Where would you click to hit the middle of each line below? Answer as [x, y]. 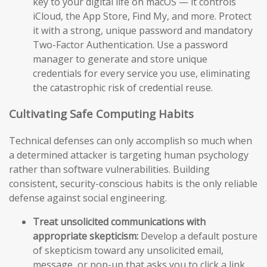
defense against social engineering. [88, 198]
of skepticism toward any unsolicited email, [128, 251]
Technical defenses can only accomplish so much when [131, 141]
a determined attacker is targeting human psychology [129, 155]
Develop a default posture [198, 236]
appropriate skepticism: [86, 236]
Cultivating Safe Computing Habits [101, 114]
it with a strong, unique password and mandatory [143, 30]
